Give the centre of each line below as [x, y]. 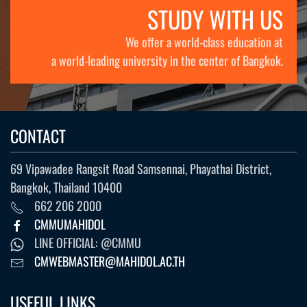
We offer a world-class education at [204, 41]
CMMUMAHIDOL [70, 224]
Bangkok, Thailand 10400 [66, 187]
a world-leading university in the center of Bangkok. [167, 60]
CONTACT [38, 135]
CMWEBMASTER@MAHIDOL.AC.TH [110, 261]
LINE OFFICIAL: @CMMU [88, 243]
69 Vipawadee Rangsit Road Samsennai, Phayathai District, [141, 169]
